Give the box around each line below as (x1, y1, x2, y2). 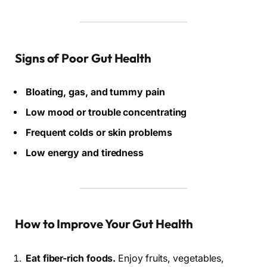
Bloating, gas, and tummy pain (26, 86, 165, 98)
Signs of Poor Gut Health (15, 50, 152, 66)
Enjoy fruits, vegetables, (116, 253, 225, 265)
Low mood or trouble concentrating (26, 107, 187, 119)
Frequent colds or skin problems (26, 127, 172, 139)
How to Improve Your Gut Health (15, 216, 193, 232)
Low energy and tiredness (26, 147, 144, 159)
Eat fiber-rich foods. (26, 253, 116, 265)
